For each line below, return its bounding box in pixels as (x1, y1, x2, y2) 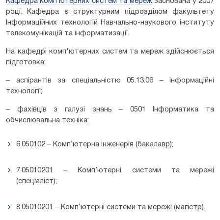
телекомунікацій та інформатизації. (6, 29, 129, 37)
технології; (6, 87, 42, 95)
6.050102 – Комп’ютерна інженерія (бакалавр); (16, 140, 173, 148)
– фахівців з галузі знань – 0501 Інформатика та (6, 106, 214, 113)
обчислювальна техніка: (6, 116, 89, 124)
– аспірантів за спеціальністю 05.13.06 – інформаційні (6, 77, 214, 84)
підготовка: (6, 58, 46, 66)
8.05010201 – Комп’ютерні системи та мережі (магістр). (16, 203, 205, 211)
